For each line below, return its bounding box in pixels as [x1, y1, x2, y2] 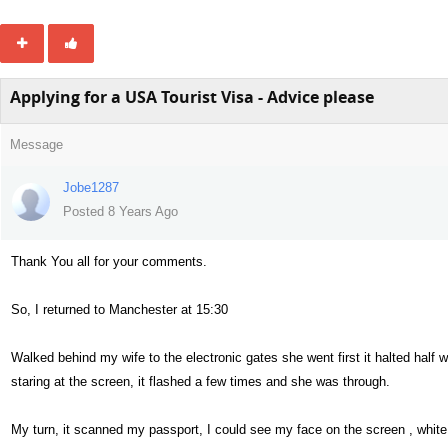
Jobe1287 [63, 180, 119, 195]
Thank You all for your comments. [11, 254, 207, 269]
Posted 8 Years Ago [63, 204, 178, 219]
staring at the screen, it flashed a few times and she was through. [11, 374, 390, 389]
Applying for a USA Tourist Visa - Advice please [10, 86, 374, 108]
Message [10, 137, 63, 152]
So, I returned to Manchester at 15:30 [11, 302, 228, 317]
